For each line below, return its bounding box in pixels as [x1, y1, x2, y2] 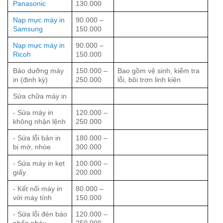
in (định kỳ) [13, 75, 48, 84]
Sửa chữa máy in [13, 92, 67, 100]
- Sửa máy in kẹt [13, 159, 65, 167]
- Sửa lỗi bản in [13, 133, 61, 142]
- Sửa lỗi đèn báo [13, 210, 67, 218]
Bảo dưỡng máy [13, 66, 64, 75]
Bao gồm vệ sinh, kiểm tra [117, 66, 200, 75]
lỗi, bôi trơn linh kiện [117, 75, 181, 84]
